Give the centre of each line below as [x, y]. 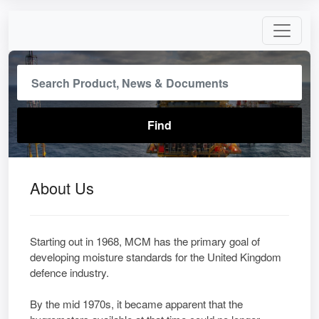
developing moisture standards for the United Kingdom [156, 257]
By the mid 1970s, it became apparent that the [136, 304]
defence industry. [69, 272]
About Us [62, 188]
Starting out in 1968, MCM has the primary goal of [145, 241]
